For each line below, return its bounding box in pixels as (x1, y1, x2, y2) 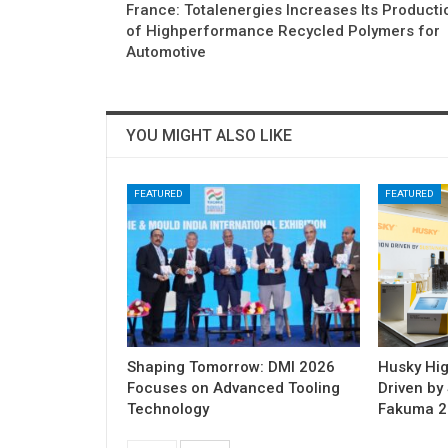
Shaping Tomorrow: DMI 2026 (127, 358, 335, 377)
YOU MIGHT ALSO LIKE (126, 125, 292, 145)
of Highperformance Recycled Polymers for (126, 21, 440, 40)
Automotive (126, 42, 206, 61)
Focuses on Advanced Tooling (127, 379, 340, 398)
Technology (127, 400, 209, 419)
